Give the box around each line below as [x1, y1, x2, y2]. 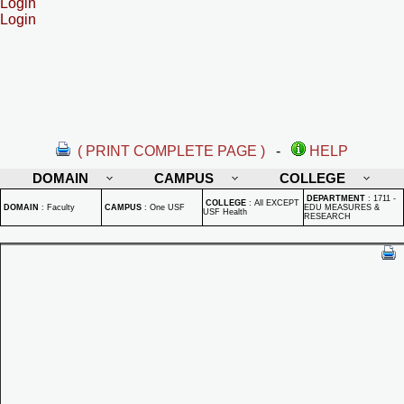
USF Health [203, 207, 247, 216]
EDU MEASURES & [304, 203, 380, 212]
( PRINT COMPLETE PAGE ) [78, 143, 265, 159]
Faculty [47, 203, 75, 212]
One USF [150, 203, 185, 212]
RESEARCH [304, 212, 351, 221]
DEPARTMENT [307, 194, 365, 203]
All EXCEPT [254, 198, 299, 207]
